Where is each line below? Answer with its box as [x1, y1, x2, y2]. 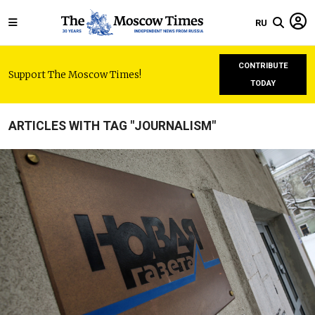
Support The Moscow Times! [8, 68, 141, 81]
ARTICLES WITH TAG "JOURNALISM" [8, 119, 216, 133]
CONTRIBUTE [238, 61, 288, 70]
